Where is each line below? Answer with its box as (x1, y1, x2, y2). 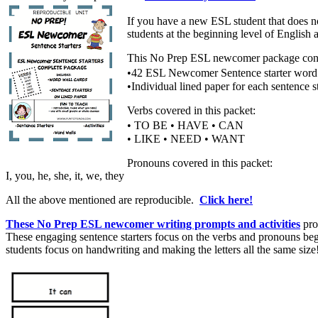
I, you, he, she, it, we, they (6, 169, 124, 182)
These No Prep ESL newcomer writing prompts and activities (6, 217, 300, 230)
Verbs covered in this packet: (127, 104, 256, 116)
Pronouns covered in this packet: (127, 156, 273, 169)
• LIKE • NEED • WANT (127, 132, 245, 145)
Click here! (199, 193, 253, 206)
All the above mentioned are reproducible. (6, 193, 199, 206)
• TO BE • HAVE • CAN (127, 119, 251, 131)
